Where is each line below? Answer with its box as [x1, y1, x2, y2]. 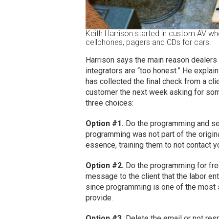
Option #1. [85, 119, 124, 129]
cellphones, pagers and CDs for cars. [85, 38, 211, 47]
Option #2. [85, 161, 124, 171]
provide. [85, 193, 113, 203]
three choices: [85, 98, 133, 108]
